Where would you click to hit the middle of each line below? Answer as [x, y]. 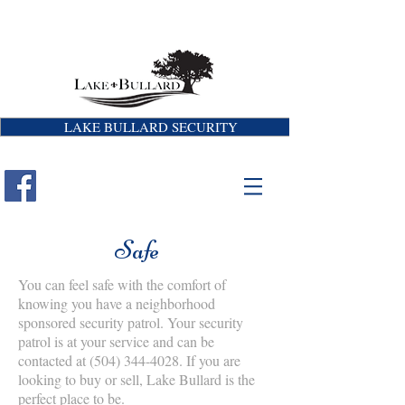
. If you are [210, 360]
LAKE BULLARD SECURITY [151, 127]
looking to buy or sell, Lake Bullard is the [137, 379]
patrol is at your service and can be [116, 341]
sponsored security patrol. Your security [131, 322]
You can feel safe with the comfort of [122, 284]
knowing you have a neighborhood [117, 303]
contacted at [54, 360]
